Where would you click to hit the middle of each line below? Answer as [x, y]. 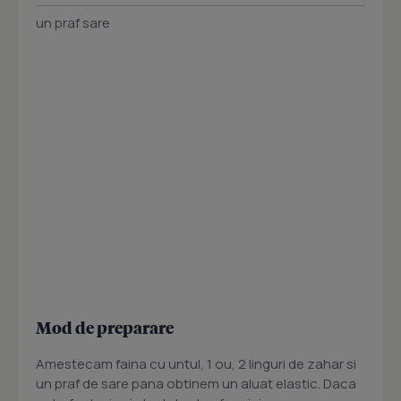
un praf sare [73, 23]
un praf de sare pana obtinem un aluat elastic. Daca [196, 384]
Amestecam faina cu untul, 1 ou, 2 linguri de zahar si [196, 364]
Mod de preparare [105, 328]
